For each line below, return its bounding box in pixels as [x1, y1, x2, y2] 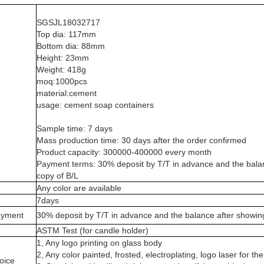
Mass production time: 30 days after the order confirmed [37, 136, 246, 145]
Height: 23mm [37, 53, 89, 62]
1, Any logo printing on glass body [37, 238, 162, 247]
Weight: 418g [37, 65, 86, 74]
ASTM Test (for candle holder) [37, 226, 148, 235]
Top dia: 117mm [37, 29, 96, 39]
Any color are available [37, 183, 121, 193]
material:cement [37, 88, 97, 98]
